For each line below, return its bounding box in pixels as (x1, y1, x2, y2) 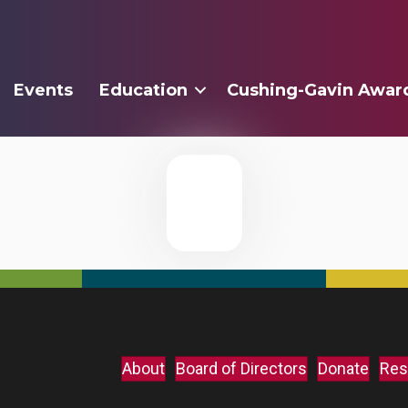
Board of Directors (175, 359, 307, 379)
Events (14, 80, 74, 100)
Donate (317, 359, 369, 379)
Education (99, 80, 189, 100)
